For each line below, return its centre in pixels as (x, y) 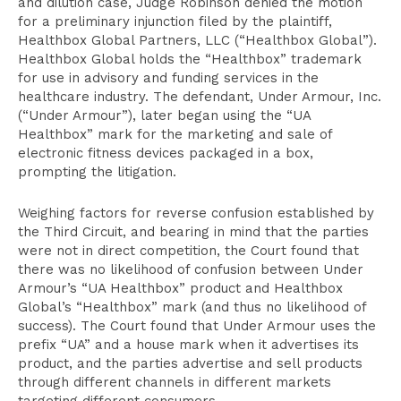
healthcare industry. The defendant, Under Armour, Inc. (200, 97)
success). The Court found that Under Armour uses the (197, 326)
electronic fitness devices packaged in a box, (166, 153)
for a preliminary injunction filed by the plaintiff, (175, 21)
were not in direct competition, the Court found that (188, 251)
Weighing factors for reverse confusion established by (196, 213)
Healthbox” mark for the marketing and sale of (175, 134)
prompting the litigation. (97, 172)
